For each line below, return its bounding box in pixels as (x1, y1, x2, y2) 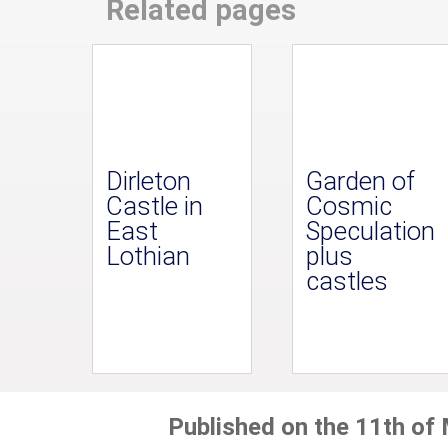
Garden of (305, 166, 415, 197)
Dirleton (105, 166, 191, 197)
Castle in (105, 191, 203, 222)
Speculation (305, 216, 435, 247)
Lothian (105, 241, 190, 272)
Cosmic (305, 191, 392, 222)
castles (305, 266, 388, 297)
